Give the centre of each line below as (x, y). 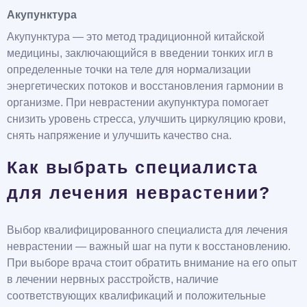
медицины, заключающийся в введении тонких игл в (140, 53)
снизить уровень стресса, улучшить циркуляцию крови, (146, 119)
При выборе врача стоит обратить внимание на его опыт (152, 263)
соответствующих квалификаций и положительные (136, 296)
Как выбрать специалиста (133, 168)
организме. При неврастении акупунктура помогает (138, 103)
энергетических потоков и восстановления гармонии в (145, 86)
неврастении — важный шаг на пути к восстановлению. (149, 247)
